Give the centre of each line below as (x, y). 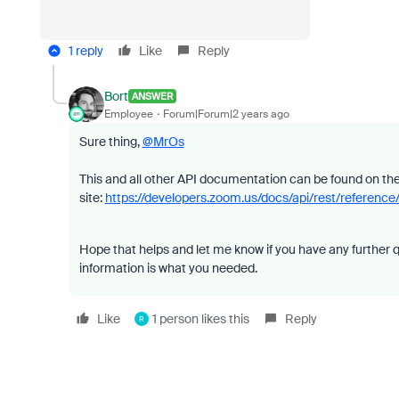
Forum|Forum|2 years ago (226, 114)
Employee (128, 114)
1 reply (85, 51)
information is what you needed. (168, 268)
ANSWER (152, 96)
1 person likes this (200, 319)
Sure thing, (110, 142)
